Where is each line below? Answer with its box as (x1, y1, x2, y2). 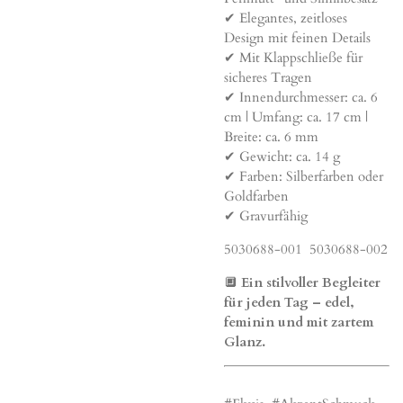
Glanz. (224, 333, 265, 352)
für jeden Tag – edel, (224, 293, 354, 312)
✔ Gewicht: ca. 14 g (224, 148, 340, 166)
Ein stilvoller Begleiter (241, 273, 381, 292)
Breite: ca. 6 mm (224, 128, 318, 147)
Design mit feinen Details (224, 29, 371, 48)
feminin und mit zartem (224, 313, 374, 332)
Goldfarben (224, 187, 289, 206)
